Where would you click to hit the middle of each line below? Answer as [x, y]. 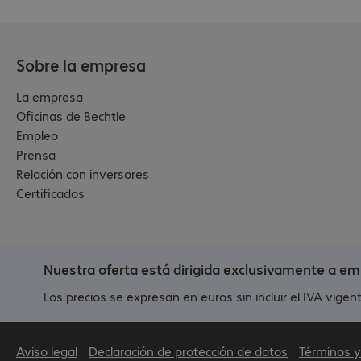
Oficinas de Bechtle [71, 115]
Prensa [36, 154]
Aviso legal [47, 351]
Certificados [50, 193]
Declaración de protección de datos [188, 351]
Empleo [37, 135]
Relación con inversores [83, 173]
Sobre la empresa [81, 64]
